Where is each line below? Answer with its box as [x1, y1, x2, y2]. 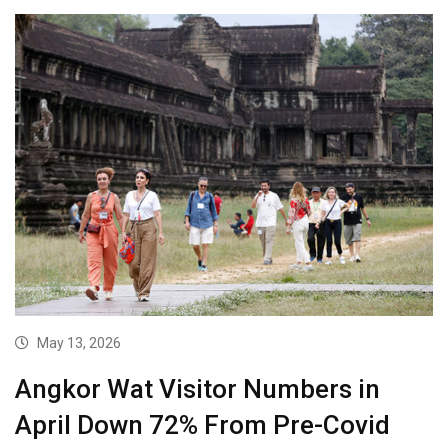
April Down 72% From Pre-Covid [15, 409, 390, 440]
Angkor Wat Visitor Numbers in [15, 373, 380, 404]
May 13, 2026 [37, 334, 121, 351]
